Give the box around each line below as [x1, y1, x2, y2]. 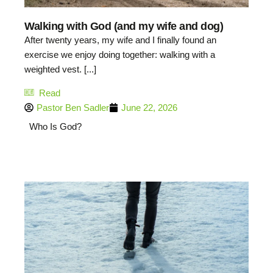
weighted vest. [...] [24, 64, 96, 75]
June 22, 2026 [121, 102, 177, 113]
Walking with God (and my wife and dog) [24, 20, 223, 33]
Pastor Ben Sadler [37, 102, 109, 113]
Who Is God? [29, 121, 82, 132]
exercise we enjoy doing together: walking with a [24, 49, 215, 60]
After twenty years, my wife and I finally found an [24, 35, 216, 46]
